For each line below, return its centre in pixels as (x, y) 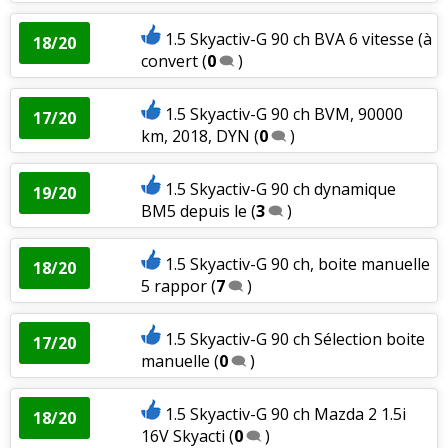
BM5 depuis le (195, 210)
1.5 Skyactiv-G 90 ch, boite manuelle (297, 263)
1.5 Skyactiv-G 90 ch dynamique (280, 188)
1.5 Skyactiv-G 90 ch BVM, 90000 (283, 113)
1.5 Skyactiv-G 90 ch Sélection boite (294, 338)
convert (169, 60)
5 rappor (173, 285)
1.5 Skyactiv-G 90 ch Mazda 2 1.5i (285, 413)
